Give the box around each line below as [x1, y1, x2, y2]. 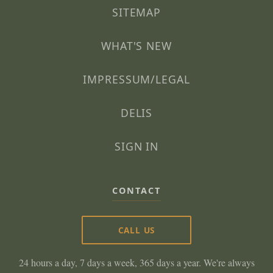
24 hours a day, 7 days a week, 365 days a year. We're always [18, 256, 255, 269]
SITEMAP [112, 5, 161, 20]
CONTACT [112, 185, 161, 197]
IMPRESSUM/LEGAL [83, 72, 190, 87]
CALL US [118, 224, 155, 236]
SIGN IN [114, 139, 159, 154]
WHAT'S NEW [101, 38, 172, 54]
